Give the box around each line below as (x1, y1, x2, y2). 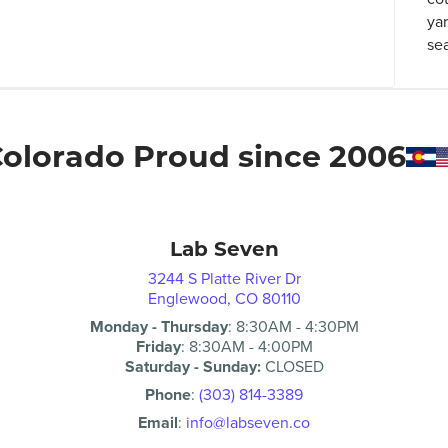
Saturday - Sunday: (124, 355, 261, 379)
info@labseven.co (186, 411, 310, 435)
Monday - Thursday (89, 315, 228, 339)
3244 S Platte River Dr (147, 267, 301, 291)
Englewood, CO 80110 (147, 287, 301, 311)
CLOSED (260, 355, 324, 379)
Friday (135, 335, 181, 359)
